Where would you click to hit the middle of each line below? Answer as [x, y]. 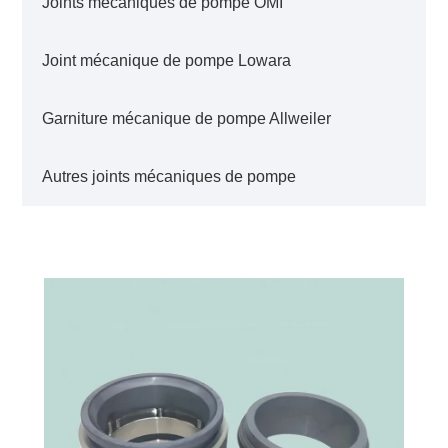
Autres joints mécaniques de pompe [169, 176]
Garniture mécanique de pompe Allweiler [187, 118]
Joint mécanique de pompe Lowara [167, 60]
